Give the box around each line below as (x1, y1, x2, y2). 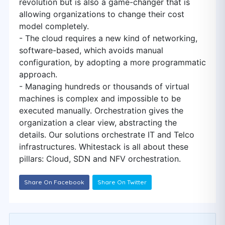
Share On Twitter (97, 178, 147, 186)
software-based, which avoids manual (19, 45, 163, 55)
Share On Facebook (24, 178, 84, 186)
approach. (19, 69, 57, 79)
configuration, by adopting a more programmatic (19, 57, 206, 67)
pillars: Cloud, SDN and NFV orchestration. (19, 154, 181, 164)
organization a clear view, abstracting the (19, 118, 177, 128)
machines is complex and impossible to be (19, 93, 181, 103)
